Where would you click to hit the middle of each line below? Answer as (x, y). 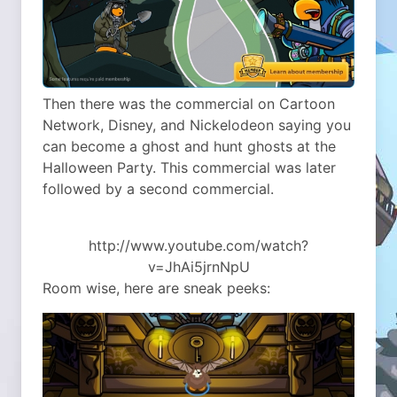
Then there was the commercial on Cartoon (189, 103)
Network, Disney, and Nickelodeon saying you (197, 125)
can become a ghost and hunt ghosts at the (189, 146)
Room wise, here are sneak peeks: (156, 288)
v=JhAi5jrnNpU (198, 266)
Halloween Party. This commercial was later (189, 167)
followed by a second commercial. (158, 188)
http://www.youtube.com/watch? (198, 245)
